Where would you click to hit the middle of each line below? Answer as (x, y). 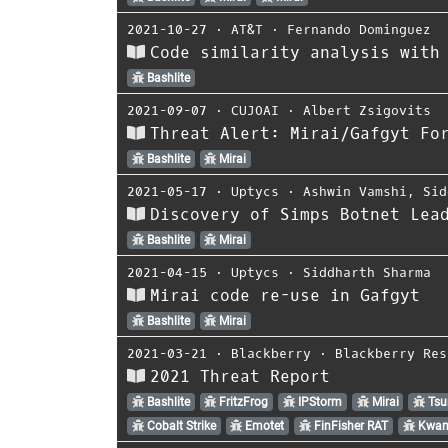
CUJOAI (255, 110)
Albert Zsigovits (367, 110)
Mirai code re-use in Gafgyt (285, 295)
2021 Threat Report (240, 376)
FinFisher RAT (349, 425)
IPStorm (318, 401)
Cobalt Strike (179, 425)
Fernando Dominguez (359, 29)
